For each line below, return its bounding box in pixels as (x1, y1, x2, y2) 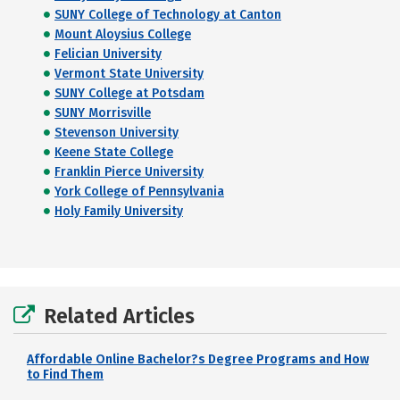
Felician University (54, 46, 162, 62)
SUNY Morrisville (54, 105, 151, 121)
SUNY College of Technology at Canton (54, 7, 281, 22)
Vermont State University (54, 66, 204, 81)
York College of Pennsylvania (54, 184, 224, 199)
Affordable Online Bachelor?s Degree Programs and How (27, 352, 369, 367)
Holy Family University (54, 204, 183, 219)
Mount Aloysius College (54, 27, 191, 42)
